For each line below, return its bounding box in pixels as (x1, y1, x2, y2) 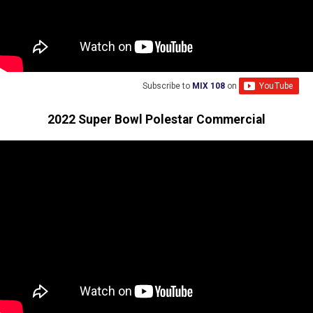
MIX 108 (192, 81, 225, 92)
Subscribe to (143, 81, 192, 92)
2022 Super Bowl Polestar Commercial (48, 112, 265, 126)
